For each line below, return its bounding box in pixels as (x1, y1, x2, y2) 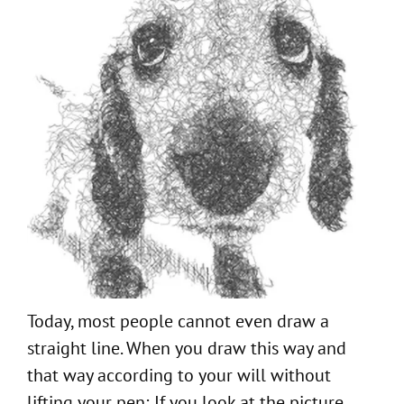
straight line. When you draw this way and (27, 335, 346, 360)
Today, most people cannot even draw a (27, 308, 329, 333)
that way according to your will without (27, 363, 331, 387)
